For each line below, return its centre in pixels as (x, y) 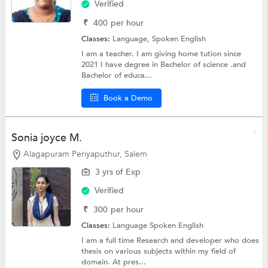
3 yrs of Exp (118, 172)
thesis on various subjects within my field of (159, 252)
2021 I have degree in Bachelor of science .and (164, 64)
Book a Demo (128, 98)
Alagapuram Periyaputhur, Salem (85, 154)
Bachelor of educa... (117, 75)
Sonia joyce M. (46, 138)
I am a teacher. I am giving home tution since (162, 54)
